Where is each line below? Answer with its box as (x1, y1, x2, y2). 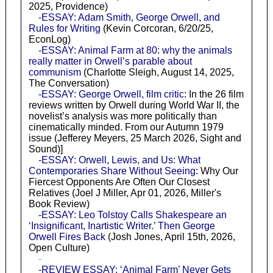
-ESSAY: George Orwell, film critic (38, 89, 184, 100)
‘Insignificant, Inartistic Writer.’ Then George (28, 221, 215, 232)
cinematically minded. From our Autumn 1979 (28, 122, 224, 133)
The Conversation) (28, 78, 109, 89)
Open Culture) (28, 243, 90, 253)
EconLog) (28, 34, 71, 45)
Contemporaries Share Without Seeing (28, 166, 196, 177)
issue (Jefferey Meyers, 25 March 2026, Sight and (28, 133, 241, 144)
